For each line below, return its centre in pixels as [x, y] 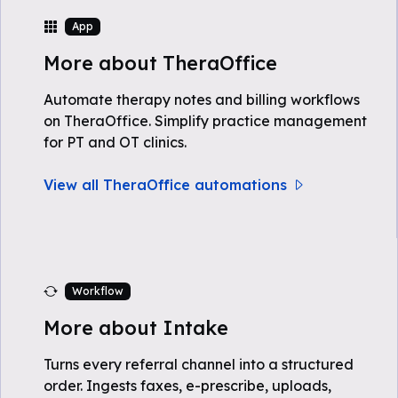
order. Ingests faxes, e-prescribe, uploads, [187, 386]
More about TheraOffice [160, 63]
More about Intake [136, 327]
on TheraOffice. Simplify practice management [205, 121]
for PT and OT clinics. [115, 142]
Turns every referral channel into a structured [199, 364]
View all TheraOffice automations [165, 185]
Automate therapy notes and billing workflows [202, 99]
